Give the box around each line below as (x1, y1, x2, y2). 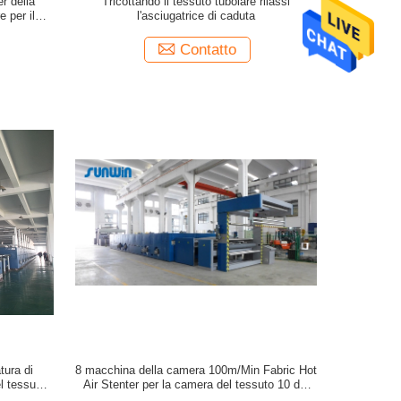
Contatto (179, 41, 236, 58)
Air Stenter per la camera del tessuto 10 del (82, 378, 309, 391)
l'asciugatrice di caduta (136, 9, 255, 22)
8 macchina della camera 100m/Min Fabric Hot (74, 363, 317, 377)
